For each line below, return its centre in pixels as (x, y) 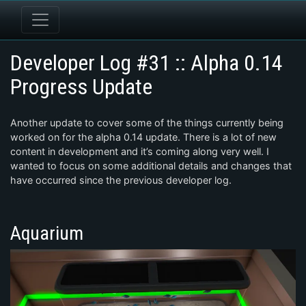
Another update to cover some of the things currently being (147, 123)
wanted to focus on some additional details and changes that (151, 166)
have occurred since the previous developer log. (121, 180)
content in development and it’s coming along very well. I (140, 151)
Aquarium (47, 233)
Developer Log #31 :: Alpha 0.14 (147, 63)
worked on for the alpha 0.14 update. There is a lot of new (143, 137)
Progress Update (81, 87)
